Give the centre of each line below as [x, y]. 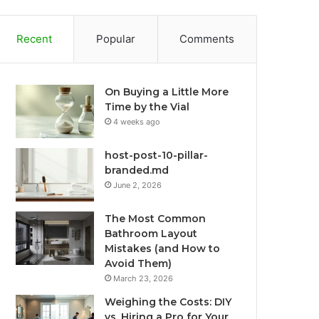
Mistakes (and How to [163, 249]
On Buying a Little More [167, 92]
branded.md [137, 170]
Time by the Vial [147, 107]
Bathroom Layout [151, 234]
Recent [34, 39]
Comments [207, 39]
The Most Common [156, 219]
